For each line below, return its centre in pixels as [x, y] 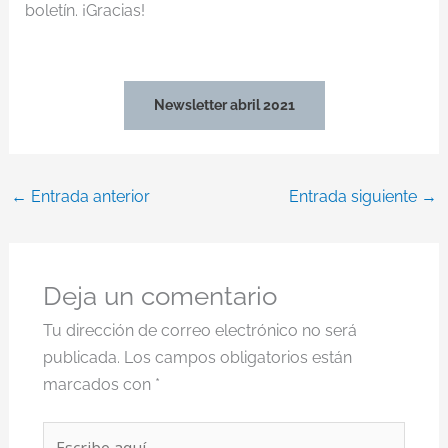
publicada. [81, 358]
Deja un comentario [159, 296]
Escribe [69, 435]
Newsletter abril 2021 [224, 104]
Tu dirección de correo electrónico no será [199, 331]
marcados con [98, 385]
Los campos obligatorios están [237, 358]
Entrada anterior [88, 196]
